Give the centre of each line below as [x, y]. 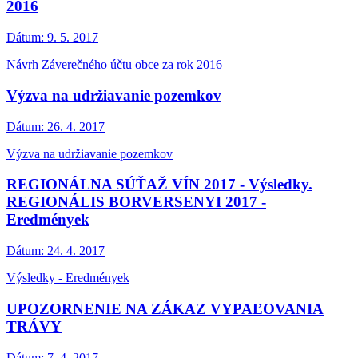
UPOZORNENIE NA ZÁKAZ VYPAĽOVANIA [165, 308]
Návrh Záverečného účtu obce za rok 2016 [114, 65]
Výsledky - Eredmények [68, 278]
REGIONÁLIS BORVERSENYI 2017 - [136, 202]
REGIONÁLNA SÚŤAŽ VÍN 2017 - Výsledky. [159, 185]
